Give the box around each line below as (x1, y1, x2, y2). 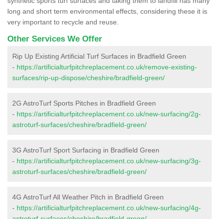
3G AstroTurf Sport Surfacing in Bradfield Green (12, 146, 159, 154)
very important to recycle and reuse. (7, 18, 119, 26)
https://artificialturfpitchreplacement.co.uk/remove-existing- (17, 63, 197, 71)
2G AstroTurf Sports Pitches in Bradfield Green (12, 99, 156, 107)
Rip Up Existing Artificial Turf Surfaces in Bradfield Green (12, 52, 186, 60)
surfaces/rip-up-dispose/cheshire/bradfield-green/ (12, 73, 165, 82)
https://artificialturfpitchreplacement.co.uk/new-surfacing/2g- (17, 109, 201, 118)
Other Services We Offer (7, 34, 102, 44)
